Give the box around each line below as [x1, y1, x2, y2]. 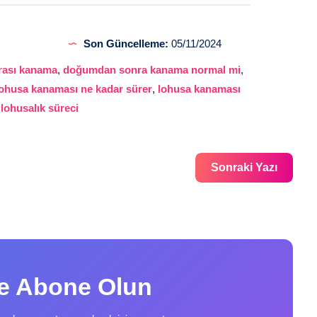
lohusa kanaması [157, 82, 241, 95]
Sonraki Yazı [211, 161, 277, 173]
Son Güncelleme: [83, 37, 168, 50]
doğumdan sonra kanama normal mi [63, 63, 241, 76]
